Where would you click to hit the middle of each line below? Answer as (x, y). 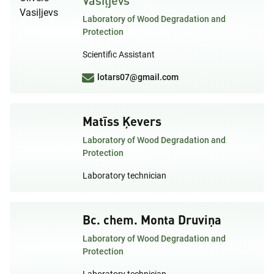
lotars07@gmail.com (138, 77)
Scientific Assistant (119, 54)
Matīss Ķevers (122, 121)
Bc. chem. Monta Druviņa (152, 219)
